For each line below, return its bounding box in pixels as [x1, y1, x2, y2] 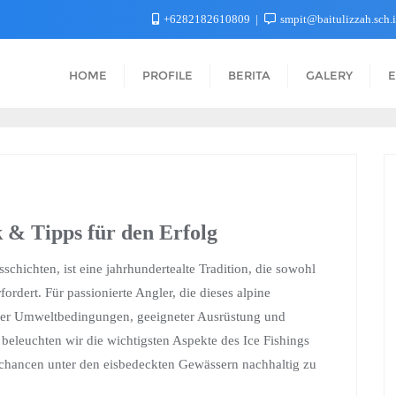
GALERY [306, 68, 353, 82]
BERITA [228, 68, 270, 82]
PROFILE [142, 68, 193, 82]
